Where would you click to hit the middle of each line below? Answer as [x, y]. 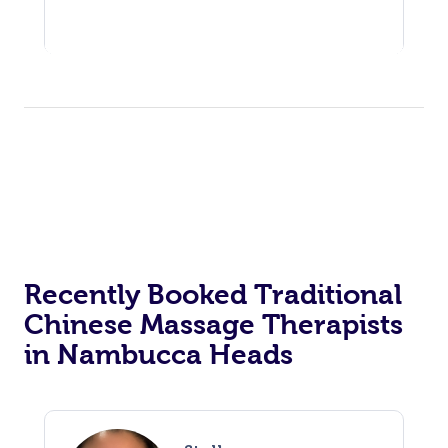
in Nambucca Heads [158, 355]
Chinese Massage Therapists [213, 325]
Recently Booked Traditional [213, 295]
